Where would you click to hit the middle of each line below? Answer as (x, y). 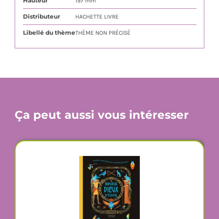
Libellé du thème (49, 32)
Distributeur (41, 16)
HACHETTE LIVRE (97, 16)
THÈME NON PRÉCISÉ (103, 33)
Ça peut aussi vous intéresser (101, 115)
